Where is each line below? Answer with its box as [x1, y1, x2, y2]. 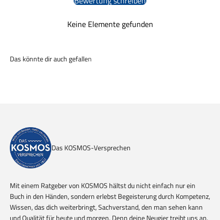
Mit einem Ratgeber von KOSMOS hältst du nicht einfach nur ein [10, 180, 195, 191]
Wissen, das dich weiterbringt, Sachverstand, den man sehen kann [10, 202, 203, 213]
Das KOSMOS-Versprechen [52, 142, 131, 153]
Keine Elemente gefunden [67, 18, 153, 30]
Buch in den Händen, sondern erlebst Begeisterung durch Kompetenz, [10, 191, 210, 202]
